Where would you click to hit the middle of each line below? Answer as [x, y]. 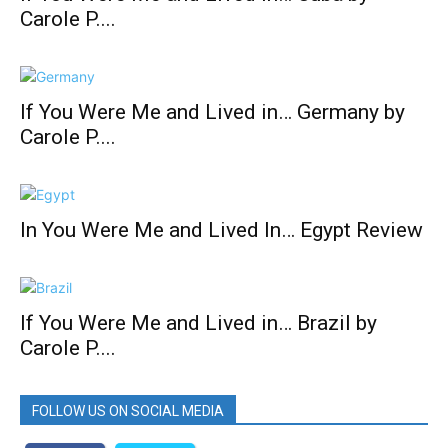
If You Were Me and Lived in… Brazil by [198, 323]
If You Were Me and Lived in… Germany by [212, 112]
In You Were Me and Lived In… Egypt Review [221, 230]
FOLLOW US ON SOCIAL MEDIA [128, 411]
